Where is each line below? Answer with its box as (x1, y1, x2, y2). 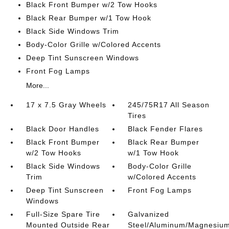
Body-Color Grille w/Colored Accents (26, 40, 161, 49)
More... (26, 81, 49, 89)
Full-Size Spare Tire (26, 210, 100, 218)
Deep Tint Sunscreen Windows (26, 54, 139, 62)
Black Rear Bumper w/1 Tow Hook (26, 14, 151, 22)
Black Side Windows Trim (26, 27, 119, 35)
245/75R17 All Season (128, 101, 210, 109)
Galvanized (128, 210, 170, 218)
